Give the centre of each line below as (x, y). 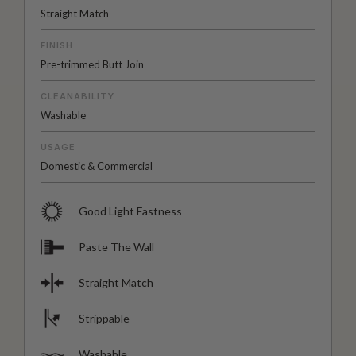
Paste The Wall (116, 247)
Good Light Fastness (130, 211)
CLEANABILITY (77, 97)
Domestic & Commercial (97, 166)
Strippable (104, 319)
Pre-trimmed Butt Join (92, 65)
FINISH (57, 46)
